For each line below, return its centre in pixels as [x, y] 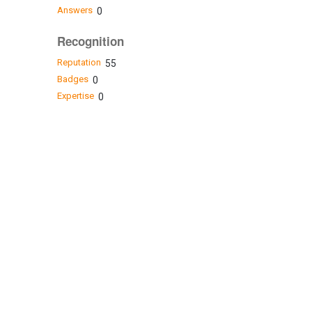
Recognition [90, 41]
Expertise [75, 95]
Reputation [79, 62]
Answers [75, 10]
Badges [72, 79]
